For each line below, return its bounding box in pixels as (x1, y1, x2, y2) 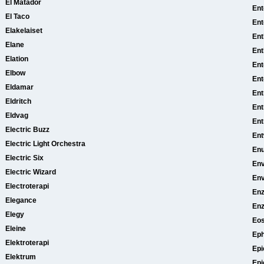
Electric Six (5, 154, 44, 162)
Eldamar (5, 83, 34, 91)
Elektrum (5, 253, 36, 261)
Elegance (5, 196, 37, 204)
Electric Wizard (5, 168, 56, 176)
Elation (5, 55, 28, 63)
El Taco (5, 12, 29, 21)
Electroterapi (5, 182, 49, 190)
